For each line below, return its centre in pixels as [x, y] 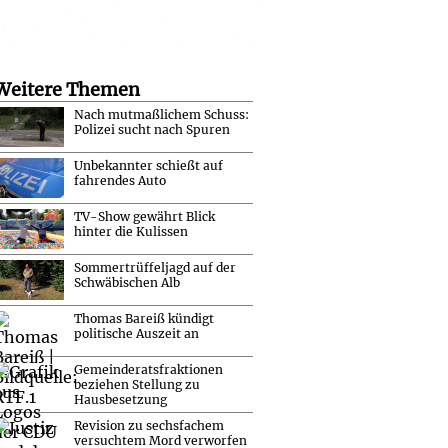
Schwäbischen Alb [127, 282]
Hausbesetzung [120, 399]
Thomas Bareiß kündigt [144, 318]
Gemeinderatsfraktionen [148, 369]
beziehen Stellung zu [137, 384]
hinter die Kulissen [131, 231]
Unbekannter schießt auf [148, 165]
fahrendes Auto [120, 180]
